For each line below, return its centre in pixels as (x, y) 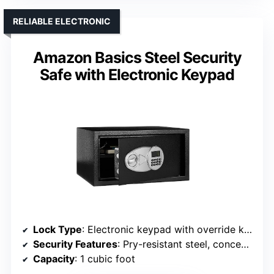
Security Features (75, 244)
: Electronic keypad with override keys (163, 230)
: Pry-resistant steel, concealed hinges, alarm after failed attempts (179, 244)
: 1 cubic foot (105, 259)
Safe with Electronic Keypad (137, 75)
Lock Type (57, 230)
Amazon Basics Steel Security (137, 58)
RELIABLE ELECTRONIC (62, 21)
